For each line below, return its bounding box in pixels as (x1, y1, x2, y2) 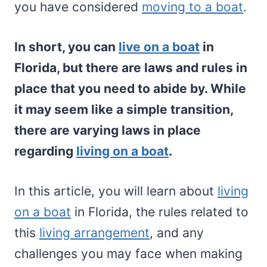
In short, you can (14, 39, 119, 54)
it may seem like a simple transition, (14, 101, 233, 117)
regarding (14, 143, 76, 159)
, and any (150, 225, 204, 240)
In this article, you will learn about (14, 183, 218, 198)
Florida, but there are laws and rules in (14, 60, 247, 75)
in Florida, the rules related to (71, 204, 249, 219)
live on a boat (119, 39, 200, 54)
